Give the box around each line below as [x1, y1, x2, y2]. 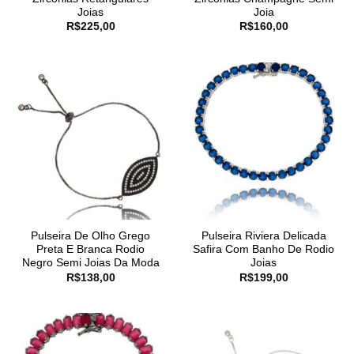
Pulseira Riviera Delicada [201, 230, 326, 243]
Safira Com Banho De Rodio [193, 243, 334, 256]
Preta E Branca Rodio [36, 243, 145, 256]
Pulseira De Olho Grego [31, 230, 150, 243]
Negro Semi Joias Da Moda [21, 257, 160, 269]
